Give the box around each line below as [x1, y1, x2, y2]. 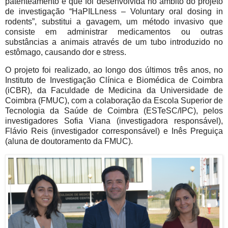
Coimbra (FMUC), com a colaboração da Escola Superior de [5, 96, 223, 105]
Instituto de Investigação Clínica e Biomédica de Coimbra [5, 76, 223, 85]
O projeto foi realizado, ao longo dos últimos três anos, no [5, 66, 223, 75]
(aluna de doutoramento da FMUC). [5, 137, 133, 146]
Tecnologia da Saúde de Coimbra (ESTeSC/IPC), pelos [5, 106, 223, 116]
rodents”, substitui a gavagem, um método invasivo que [5, 17, 223, 26]
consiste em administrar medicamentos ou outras [5, 27, 223, 36]
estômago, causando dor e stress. [5, 47, 126, 56]
